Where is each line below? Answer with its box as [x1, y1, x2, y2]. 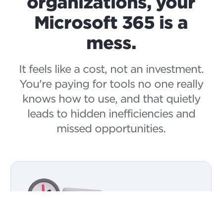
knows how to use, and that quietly [22, 92, 200, 105]
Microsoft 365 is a [34, 12, 188, 33]
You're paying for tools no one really [19, 77, 203, 90]
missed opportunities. [56, 121, 166, 135]
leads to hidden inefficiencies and [27, 107, 195, 120]
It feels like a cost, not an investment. [18, 62, 204, 75]
